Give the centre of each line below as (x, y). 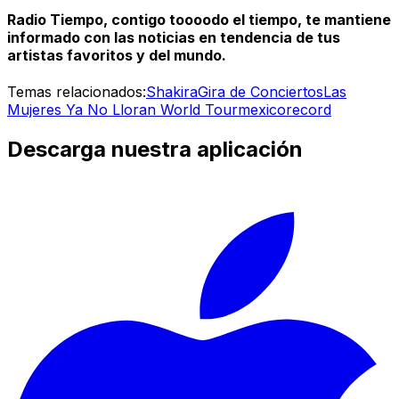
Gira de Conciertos (261, 91)
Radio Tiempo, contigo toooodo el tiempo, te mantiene (199, 19)
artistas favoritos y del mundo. (117, 55)
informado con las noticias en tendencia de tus (174, 37)
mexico (262, 109)
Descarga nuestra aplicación (155, 149)
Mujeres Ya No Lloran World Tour (122, 109)
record (309, 109)
